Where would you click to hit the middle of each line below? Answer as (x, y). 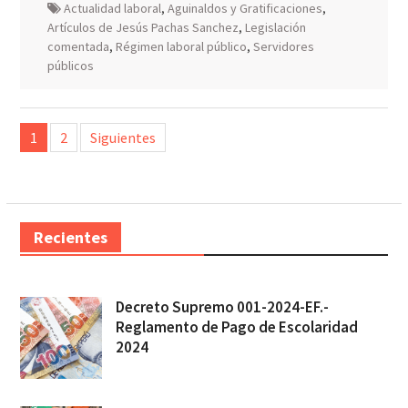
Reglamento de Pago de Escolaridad (236, 327)
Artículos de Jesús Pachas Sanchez (143, 27)
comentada (78, 46)
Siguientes (122, 138)
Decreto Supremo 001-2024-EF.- (222, 307)
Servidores (283, 46)
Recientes (70, 237)
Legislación (275, 27)
